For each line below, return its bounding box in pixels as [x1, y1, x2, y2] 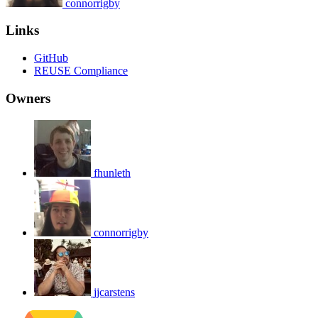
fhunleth [94, 166, 131, 179]
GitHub [34, 52, 68, 65]
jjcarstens [94, 285, 135, 298]
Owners [6, 90, 50, 106]
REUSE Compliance [34, 65, 128, 77]
